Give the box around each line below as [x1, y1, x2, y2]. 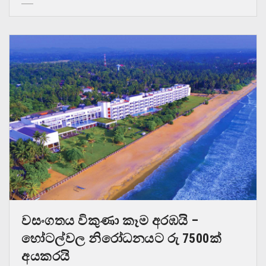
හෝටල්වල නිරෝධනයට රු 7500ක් [21, 231, 221, 246]
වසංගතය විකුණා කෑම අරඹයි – [21, 213, 199, 229]
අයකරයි [21, 249, 77, 264]
